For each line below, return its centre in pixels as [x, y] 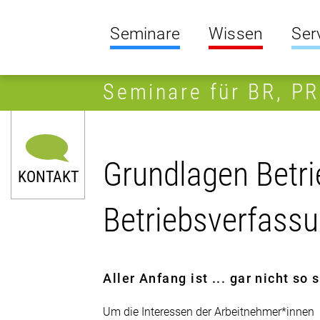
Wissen [236, 34]
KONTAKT [48, 177]
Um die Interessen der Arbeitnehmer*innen [209, 312]
